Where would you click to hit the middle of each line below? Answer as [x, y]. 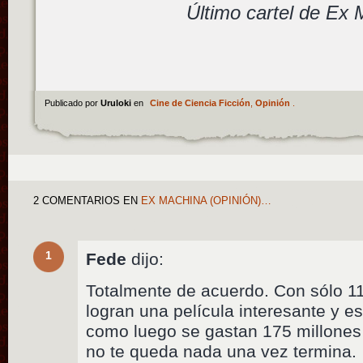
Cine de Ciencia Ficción [200, 102]
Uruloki [117, 102]
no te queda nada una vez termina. [222, 352]
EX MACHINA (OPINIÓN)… [205, 201]
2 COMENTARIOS [77, 201]
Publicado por [72, 102]
